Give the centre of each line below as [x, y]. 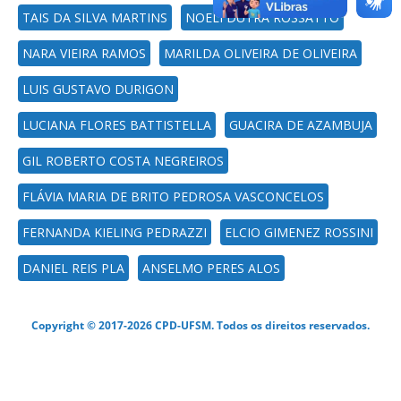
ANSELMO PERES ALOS [211, 268]
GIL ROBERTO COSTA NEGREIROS [123, 161]
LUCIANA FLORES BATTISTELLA [117, 125]
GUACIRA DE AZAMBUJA [301, 125]
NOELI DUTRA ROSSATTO [262, 17]
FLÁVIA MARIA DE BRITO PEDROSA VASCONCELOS [173, 196]
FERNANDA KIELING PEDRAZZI [115, 232]
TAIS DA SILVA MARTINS [95, 17]
